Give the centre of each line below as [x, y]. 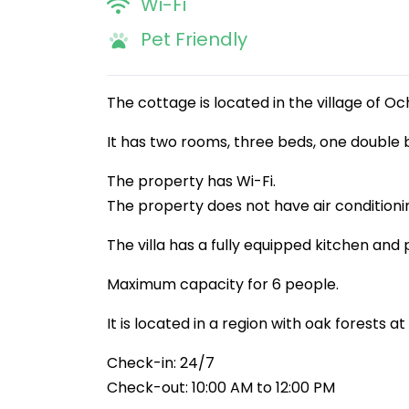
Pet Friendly [194, 39]
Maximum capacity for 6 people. [223, 284]
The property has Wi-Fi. [191, 181]
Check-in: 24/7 [161, 363]
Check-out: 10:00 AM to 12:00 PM [221, 388]
